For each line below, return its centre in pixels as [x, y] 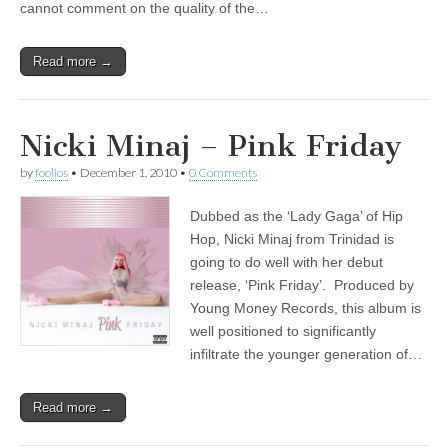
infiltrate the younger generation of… [306, 354]
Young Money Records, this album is [305, 308]
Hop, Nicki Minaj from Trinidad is [292, 239]
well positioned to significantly [283, 331]
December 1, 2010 [128, 173]
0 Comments [223, 173]
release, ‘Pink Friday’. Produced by [302, 285]
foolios [51, 173]
